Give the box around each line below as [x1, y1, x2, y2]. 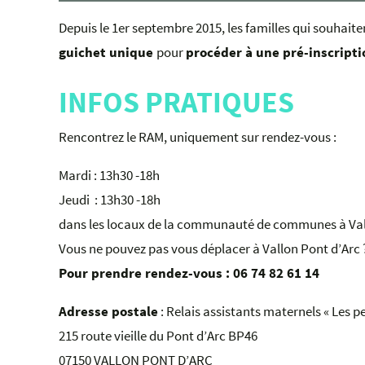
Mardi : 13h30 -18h [59, 166, 160, 184]
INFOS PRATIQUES [59, 84, 294, 121]
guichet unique [59, 43, 156, 61]
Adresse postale [59, 302, 158, 320]
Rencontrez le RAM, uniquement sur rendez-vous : [59, 128, 336, 146]
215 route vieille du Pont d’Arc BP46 [59, 327, 257, 345]
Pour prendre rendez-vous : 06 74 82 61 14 [59, 264, 319, 282]
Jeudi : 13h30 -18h [59, 191, 161, 209]
